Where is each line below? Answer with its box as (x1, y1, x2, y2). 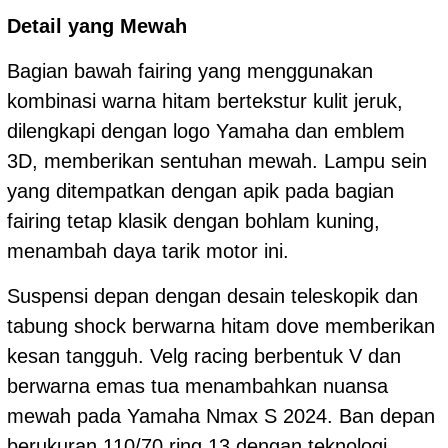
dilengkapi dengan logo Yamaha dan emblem (7, 119, 405, 142)
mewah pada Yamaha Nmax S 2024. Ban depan (7, 404, 435, 427)
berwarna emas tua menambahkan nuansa (7, 374, 388, 397)
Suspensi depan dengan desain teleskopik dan (7, 284, 418, 307)
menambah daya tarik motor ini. (7, 239, 289, 262)
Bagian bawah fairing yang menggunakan (7, 59, 373, 82)
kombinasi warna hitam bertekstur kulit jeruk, (7, 89, 403, 112)
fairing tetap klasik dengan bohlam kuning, (7, 209, 380, 232)
